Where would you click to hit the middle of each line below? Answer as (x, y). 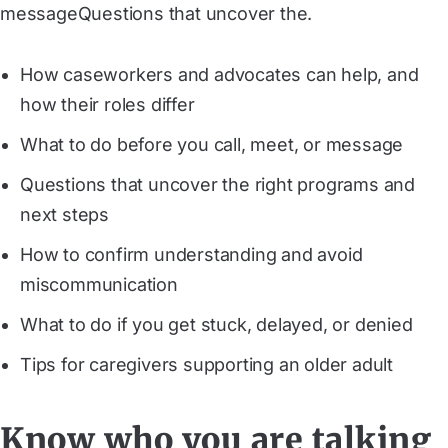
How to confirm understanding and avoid (191, 254)
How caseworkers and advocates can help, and (219, 74)
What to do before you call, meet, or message (212, 144)
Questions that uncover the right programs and (217, 184)
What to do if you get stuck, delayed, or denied (216, 324)
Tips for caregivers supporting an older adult (206, 364)
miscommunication (99, 284)
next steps (65, 214)
